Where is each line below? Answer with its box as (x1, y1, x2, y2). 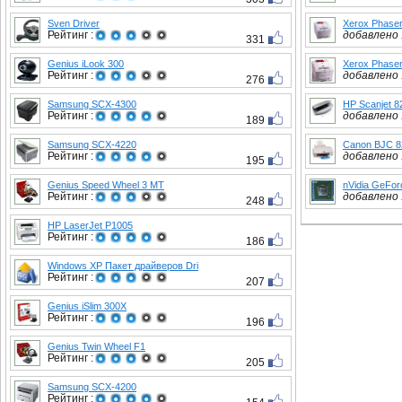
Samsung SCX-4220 (48, 139, 136, 150)
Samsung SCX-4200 (48, 381, 136, 392)
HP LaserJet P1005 (48, 220, 133, 231)
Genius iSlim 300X (48, 301, 127, 311)
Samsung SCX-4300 (48, 99, 136, 109)
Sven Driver (48, 18, 100, 29)
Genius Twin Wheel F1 (48, 341, 145, 352)
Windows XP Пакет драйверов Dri (48, 260, 198, 271)
